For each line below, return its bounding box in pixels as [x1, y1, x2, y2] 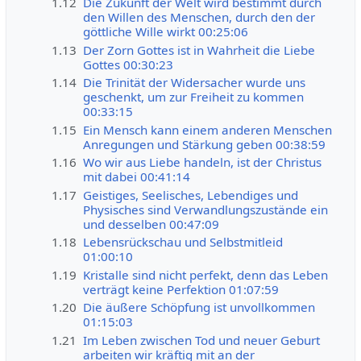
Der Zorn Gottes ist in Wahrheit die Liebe [83, 41, 316, 58]
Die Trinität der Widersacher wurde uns [83, 74, 306, 91]
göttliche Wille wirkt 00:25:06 [83, 23, 249, 39]
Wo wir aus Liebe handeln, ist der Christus [83, 154, 322, 171]
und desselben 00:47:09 [83, 215, 220, 232]
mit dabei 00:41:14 [83, 168, 191, 185]
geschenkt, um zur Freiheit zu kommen [83, 89, 305, 106]
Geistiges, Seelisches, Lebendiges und [83, 186, 299, 203]
